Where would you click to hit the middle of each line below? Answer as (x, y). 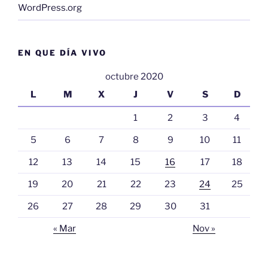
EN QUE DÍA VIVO (63, 52)
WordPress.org (50, 8)
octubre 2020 (134, 77)
